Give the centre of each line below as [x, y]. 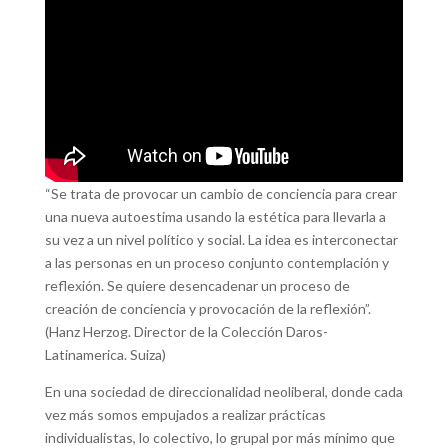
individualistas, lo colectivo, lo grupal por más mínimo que [219, 437]
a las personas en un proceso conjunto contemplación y [216, 262]
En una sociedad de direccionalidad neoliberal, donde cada [223, 391]
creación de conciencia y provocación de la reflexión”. [207, 308]
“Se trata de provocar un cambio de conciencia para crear [220, 193]
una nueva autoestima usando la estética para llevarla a [215, 216]
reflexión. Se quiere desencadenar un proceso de [197, 285]
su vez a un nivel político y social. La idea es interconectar [221, 239]
